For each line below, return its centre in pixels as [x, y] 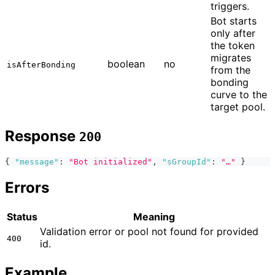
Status [22, 217]
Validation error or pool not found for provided [149, 232]
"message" [37, 162]
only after [233, 33]
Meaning [154, 217]
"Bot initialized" [110, 162]
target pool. [238, 107]
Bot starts [234, 21]
